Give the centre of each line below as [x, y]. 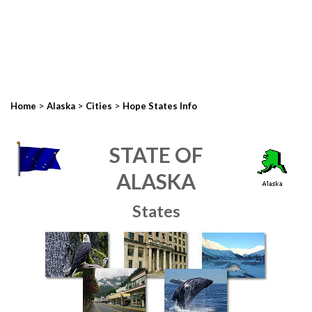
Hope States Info [160, 106]
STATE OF [156, 155]
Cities [99, 106]
